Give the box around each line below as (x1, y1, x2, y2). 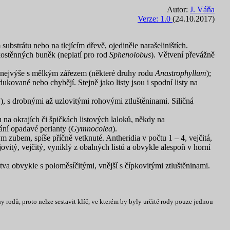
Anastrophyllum (155, 69, 206, 78)
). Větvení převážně (151, 50, 215, 59)
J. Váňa (190, 5, 215, 14)
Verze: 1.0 (138, 14, 172, 23)
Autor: (167, 5, 190, 14)
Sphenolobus (109, 50, 151, 59)
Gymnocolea (71, 124, 112, 133)
